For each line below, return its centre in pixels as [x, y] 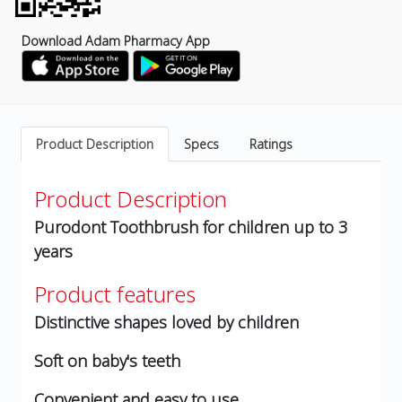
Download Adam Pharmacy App [116, 40]
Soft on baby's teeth [107, 361]
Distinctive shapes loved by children [166, 323]
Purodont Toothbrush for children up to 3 [191, 227]
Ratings [271, 144]
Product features [115, 294]
